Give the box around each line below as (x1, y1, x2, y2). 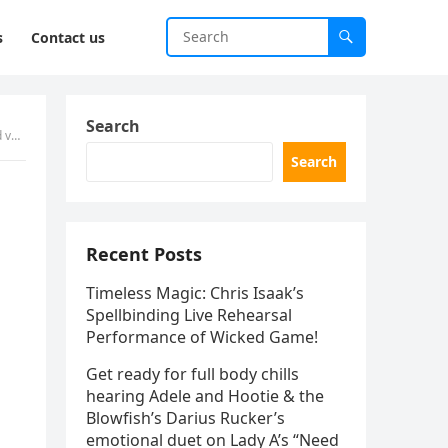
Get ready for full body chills (86, 363, 299, 385)
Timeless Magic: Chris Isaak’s (86, 282, 304, 304)
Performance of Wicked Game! (86, 326, 318, 348)
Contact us (31, 28, 105, 47)
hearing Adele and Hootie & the (86, 385, 324, 407)
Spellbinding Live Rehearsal (86, 304, 292, 326)
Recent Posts (86, 242, 202, 266)
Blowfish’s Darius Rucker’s (86, 407, 285, 429)
